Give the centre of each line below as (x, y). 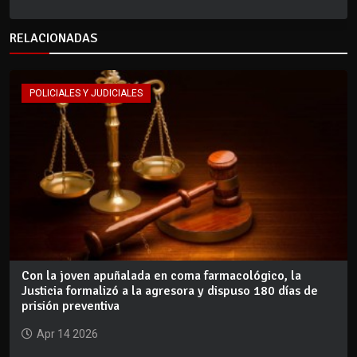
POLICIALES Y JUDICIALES (86, 94)
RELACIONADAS (53, 39)
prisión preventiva (71, 306)
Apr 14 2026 (67, 333)
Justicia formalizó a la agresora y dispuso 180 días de (170, 290)
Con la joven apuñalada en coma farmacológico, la (161, 275)
